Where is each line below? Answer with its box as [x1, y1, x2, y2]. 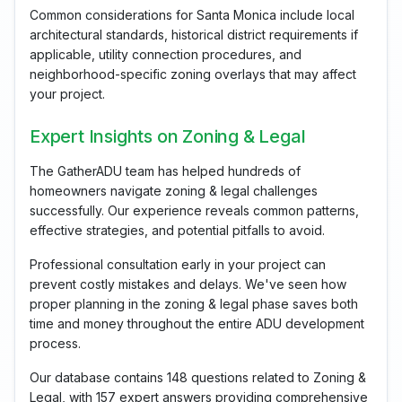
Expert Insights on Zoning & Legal [30, 126, 306, 148]
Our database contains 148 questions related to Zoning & [30, 370, 366, 386]
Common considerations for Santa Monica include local [30, 7, 354, 23]
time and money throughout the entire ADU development [30, 316, 364, 332]
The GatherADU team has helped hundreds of [30, 163, 301, 179]
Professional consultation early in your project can [30, 257, 326, 273]
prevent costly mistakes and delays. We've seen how [30, 276, 346, 293]
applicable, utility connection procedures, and [30, 47, 301, 63]
